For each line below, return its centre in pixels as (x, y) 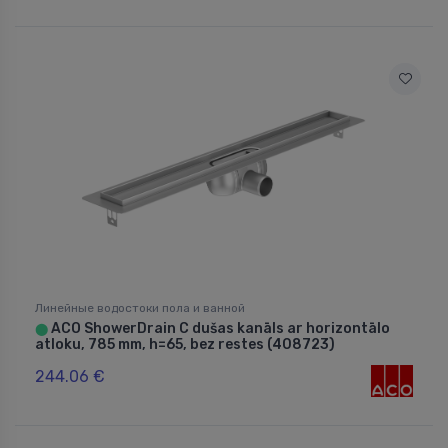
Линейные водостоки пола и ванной (140, 307)
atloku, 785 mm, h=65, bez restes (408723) (185, 344)
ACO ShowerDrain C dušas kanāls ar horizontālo (219, 328)
